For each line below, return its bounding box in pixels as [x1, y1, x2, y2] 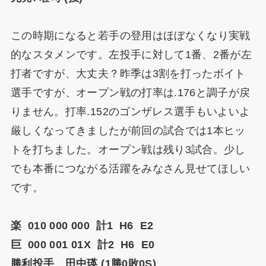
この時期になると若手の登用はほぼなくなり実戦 [10, 30, 251, 42]
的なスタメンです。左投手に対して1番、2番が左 [10, 49, 252, 61]
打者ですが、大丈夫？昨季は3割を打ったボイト [10, 68, 246, 80]
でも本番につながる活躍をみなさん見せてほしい [10, 163, 251, 175]
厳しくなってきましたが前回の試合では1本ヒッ [10, 125, 246, 137]
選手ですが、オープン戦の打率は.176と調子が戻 [10, 87, 251, 99]
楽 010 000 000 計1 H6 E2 [10, 220, 154, 232]
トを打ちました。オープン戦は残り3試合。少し [10, 144, 246, 156]
